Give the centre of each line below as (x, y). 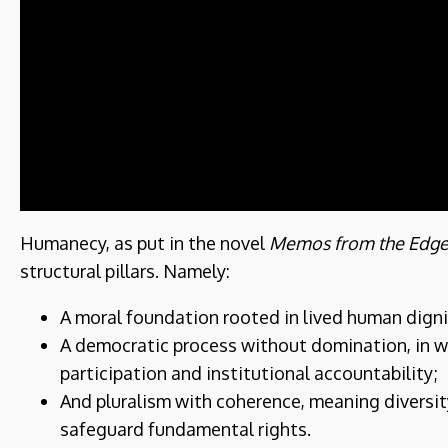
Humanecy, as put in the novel (144, 243)
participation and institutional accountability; (249, 373)
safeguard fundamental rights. (185, 429)
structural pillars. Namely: (125, 271)
